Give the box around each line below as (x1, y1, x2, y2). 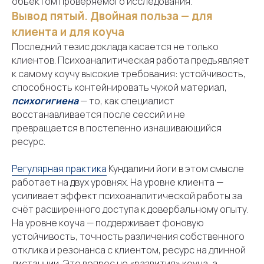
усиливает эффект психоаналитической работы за (12, 189, 242, 202)
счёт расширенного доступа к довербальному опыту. (12, 203, 249, 216)
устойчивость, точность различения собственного (12, 230, 245, 243)
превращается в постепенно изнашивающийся (12, 121, 222, 134)
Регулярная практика (12, 162, 107, 175)
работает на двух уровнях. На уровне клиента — (12, 176, 223, 189)
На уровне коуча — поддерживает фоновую (12, 216, 204, 229)
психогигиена (12, 94, 78, 107)
